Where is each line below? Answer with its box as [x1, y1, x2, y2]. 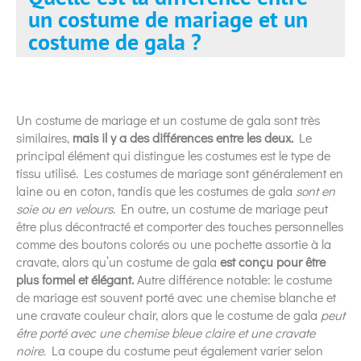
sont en [296, 181, 335, 199]
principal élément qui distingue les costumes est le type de [16, 146, 330, 164]
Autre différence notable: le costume [134, 270, 332, 288]
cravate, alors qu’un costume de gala [16, 252, 220, 270]
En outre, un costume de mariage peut [115, 199, 328, 217]
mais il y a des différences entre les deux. [73, 128, 293, 146]
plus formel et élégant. [16, 270, 134, 288]
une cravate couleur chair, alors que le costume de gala [16, 305, 321, 323]
